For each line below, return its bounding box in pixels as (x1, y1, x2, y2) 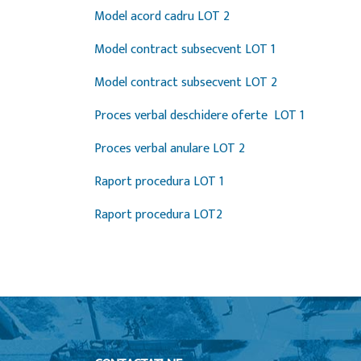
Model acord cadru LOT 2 (94, 6, 233, 27)
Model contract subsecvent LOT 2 (94, 72, 280, 93)
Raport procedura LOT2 (94, 204, 222, 226)
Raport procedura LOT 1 (94, 171, 224, 193)
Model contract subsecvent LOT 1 (94, 39, 279, 60)
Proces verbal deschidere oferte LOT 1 (94, 105, 308, 127)
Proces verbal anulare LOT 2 (94, 138, 245, 160)
